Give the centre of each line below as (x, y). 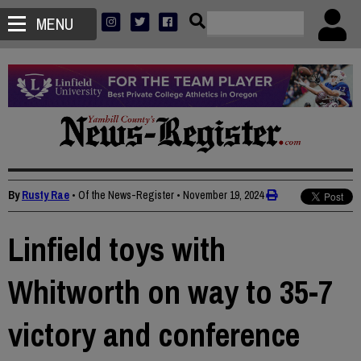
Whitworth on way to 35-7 (170, 293)
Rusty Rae (46, 195)
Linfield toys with (117, 250)
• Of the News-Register (123, 195)
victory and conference (154, 335)
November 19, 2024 (223, 195)
